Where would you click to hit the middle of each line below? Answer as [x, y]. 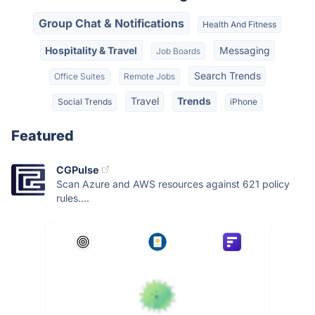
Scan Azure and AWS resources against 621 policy [173, 184]
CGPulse [78, 169]
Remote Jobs [149, 76]
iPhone [244, 102]
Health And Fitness [240, 25]
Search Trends [227, 75]
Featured [43, 135]
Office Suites [80, 76]
